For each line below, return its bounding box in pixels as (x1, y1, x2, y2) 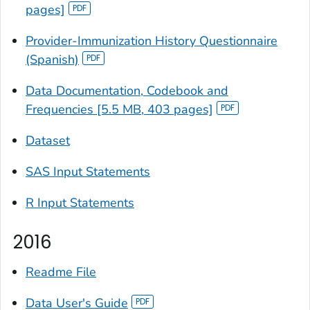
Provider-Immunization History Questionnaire (26, 32, 277, 49)
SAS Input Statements (26, 163, 150, 180)
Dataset (26, 131, 70, 149)
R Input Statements (26, 194, 134, 211)
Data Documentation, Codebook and (26, 82, 228, 99)
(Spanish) (26, 51, 79, 68)
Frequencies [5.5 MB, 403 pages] (26, 100, 213, 118)
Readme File (26, 264, 96, 281)
